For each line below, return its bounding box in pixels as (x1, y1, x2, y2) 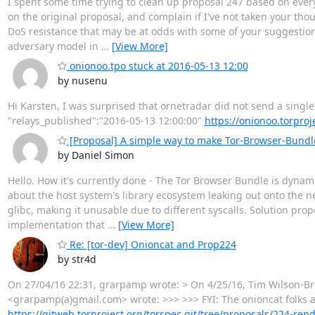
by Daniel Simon (57, 148, 134, 162)
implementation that (7, 218, 108, 232)
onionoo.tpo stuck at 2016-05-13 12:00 (66, 58, 248, 72)
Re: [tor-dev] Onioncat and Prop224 (66, 238, 236, 252)
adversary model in (7, 39, 101, 53)
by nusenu (57, 73, 108, 87)
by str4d (57, 252, 96, 266)
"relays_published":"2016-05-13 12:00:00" (7, 113, 205, 127)
